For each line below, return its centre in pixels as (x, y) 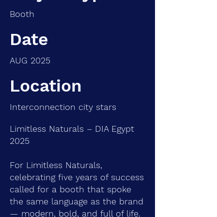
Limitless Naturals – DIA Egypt (72, 129)
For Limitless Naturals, (56, 165)
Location (46, 86)
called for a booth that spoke (70, 189)
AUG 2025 (30, 60)
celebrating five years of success (77, 177)
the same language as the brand (77, 201)
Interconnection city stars (63, 107)
